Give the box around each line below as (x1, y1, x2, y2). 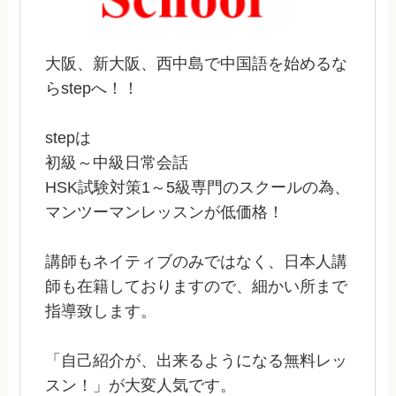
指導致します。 (45, 301, 157, 320)
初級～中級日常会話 (45, 153, 189, 171)
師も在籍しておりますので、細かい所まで (45, 277, 348, 295)
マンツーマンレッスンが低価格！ (45, 202, 285, 221)
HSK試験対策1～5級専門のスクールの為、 (45, 178, 351, 196)
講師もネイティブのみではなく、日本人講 (45, 252, 348, 270)
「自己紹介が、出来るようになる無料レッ (45, 351, 348, 369)
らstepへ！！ (45, 79, 140, 97)
